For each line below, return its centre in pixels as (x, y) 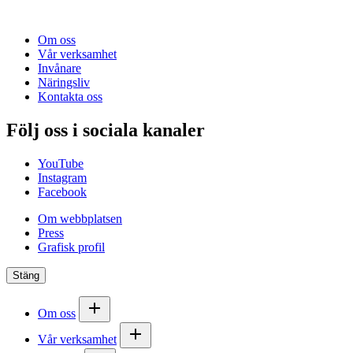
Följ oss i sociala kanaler (106, 130)
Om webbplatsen (80, 219)
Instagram (62, 178)
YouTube (61, 164)
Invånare (59, 69)
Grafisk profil (71, 247)
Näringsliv (64, 83)
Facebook (62, 192)
